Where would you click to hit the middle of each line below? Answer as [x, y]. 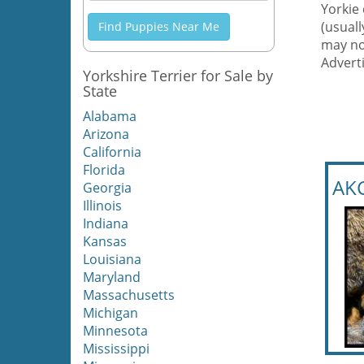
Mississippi [116, 349]
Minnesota [115, 331]
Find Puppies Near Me [159, 26]
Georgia [107, 188]
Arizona [106, 134]
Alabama [110, 116]
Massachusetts [129, 295]
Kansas [105, 241]
